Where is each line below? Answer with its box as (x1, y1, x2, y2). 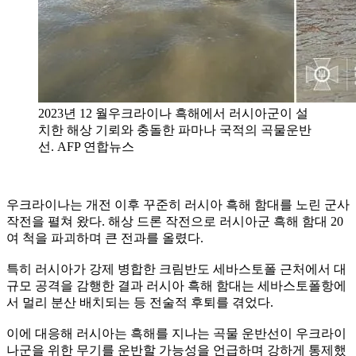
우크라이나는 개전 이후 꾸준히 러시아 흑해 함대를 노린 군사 (6, 197, 350, 211)
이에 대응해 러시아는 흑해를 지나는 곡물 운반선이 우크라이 (6, 326, 346, 340)
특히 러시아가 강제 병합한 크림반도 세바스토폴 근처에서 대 (6, 261, 346, 276)
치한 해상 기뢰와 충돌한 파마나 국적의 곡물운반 (38, 122, 311, 137)
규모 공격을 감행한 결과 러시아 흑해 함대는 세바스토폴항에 (6, 278, 346, 292)
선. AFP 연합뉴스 (38, 139, 134, 153)
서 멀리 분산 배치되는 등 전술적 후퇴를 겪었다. (6, 295, 273, 309)
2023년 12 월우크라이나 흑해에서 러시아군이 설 (38, 106, 308, 120)
